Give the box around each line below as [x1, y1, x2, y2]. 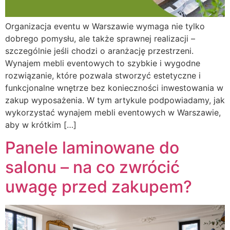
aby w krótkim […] [5, 119, 76, 130]
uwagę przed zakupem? [5, 176, 192, 197]
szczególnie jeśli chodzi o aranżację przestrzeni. [5, 45, 194, 56]
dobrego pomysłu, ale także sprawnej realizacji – [5, 33, 195, 44]
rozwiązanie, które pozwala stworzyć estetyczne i [5, 70, 201, 81]
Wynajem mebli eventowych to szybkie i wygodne [5, 57, 200, 68]
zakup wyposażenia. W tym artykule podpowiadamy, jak [5, 94, 225, 105]
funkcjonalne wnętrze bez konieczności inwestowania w [5, 82, 223, 93]
